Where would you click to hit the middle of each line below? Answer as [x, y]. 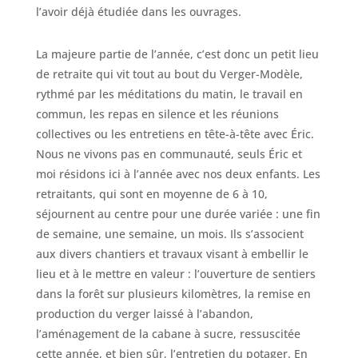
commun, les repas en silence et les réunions [157, 114]
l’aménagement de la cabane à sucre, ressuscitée [168, 334]
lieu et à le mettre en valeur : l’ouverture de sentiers [175, 274]
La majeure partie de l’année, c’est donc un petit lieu [177, 54]
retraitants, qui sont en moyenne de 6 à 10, [151, 194]
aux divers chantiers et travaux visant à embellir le [172, 254]
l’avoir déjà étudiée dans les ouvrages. [138, 12]
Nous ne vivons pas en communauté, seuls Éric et [169, 154]
